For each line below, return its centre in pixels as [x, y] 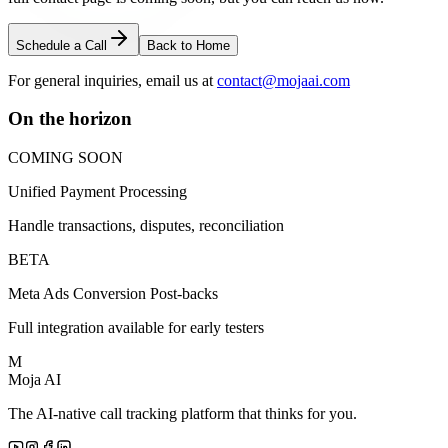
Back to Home [188, 45]
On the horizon [70, 119]
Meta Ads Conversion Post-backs [113, 293]
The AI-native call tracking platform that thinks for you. [182, 413]
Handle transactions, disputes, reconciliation [146, 225]
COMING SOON [65, 157]
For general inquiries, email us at [110, 80]
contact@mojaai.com [283, 80]
